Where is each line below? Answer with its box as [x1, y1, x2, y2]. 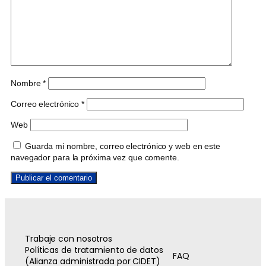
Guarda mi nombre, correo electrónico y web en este [24, 141, 220, 151]
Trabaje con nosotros [25, 233, 112, 245]
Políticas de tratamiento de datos [25, 244, 163, 256]
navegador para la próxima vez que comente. [11, 153, 179, 162]
